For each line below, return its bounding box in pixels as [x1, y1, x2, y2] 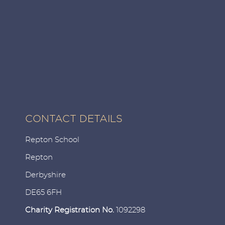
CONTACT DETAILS [25, 113, 123, 124]
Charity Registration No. [25, 206, 116, 214]
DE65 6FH [25, 188, 62, 196]
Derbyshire [25, 171, 66, 179]
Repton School [25, 136, 79, 144]
